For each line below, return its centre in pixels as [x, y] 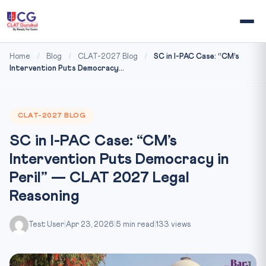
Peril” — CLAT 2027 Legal [99, 178]
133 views [173, 225]
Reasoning [45, 197]
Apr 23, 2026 [90, 225]
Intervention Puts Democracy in [119, 160]
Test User [46, 225]
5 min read [135, 225]
